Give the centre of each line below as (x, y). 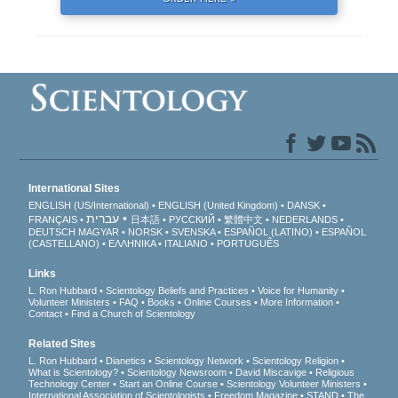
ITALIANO (187, 244)
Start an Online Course (169, 384)
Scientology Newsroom (177, 373)
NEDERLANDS (305, 220)
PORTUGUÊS (248, 244)
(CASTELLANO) (64, 244)
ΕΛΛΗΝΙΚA (132, 244)
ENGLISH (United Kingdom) (219, 206)
